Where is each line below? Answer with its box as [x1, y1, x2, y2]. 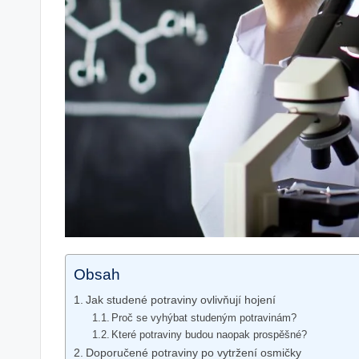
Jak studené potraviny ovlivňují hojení [85, 292, 276, 306]
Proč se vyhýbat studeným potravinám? [111, 311, 297, 324]
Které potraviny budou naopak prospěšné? [111, 328, 308, 341]
